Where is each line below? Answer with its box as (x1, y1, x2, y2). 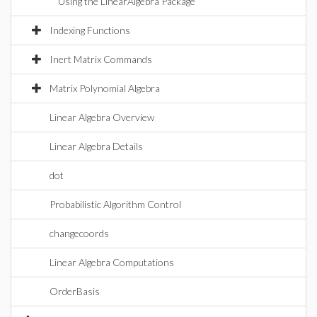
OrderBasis (50, 285, 100, 297)
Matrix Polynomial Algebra (50, 82, 160, 94)
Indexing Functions (50, 24, 130, 36)
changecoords (50, 227, 109, 239)
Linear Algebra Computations (50, 256, 174, 268)
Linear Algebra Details (50, 140, 143, 152)
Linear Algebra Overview (50, 111, 154, 123)
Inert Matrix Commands (50, 53, 152, 65)
